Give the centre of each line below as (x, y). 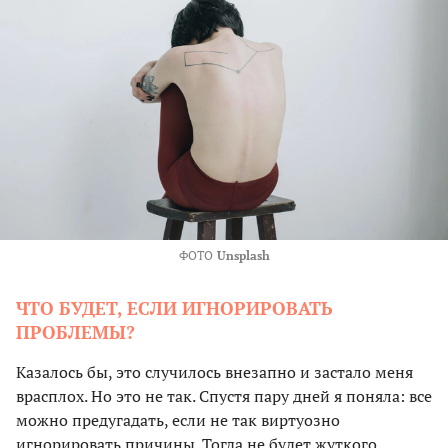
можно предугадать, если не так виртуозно (178, 420)
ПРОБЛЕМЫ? (75, 332)
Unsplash (243, 256)
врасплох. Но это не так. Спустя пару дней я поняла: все (224, 396)
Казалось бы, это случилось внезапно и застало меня (214, 372)
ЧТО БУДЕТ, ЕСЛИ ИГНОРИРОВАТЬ (174, 308)
